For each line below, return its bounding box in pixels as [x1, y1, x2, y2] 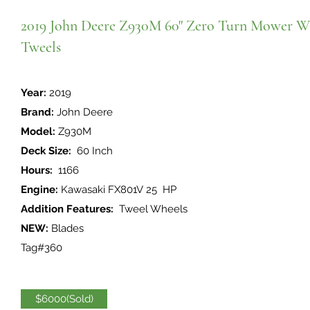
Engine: [21, 183, 58, 196]
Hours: [21, 164, 53, 176]
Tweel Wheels [116, 203, 188, 215]
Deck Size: [21, 145, 71, 157]
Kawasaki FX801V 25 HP [58, 183, 176, 196]
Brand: [21, 106, 54, 118]
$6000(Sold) [35, 293, 93, 305]
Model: [21, 125, 55, 138]
